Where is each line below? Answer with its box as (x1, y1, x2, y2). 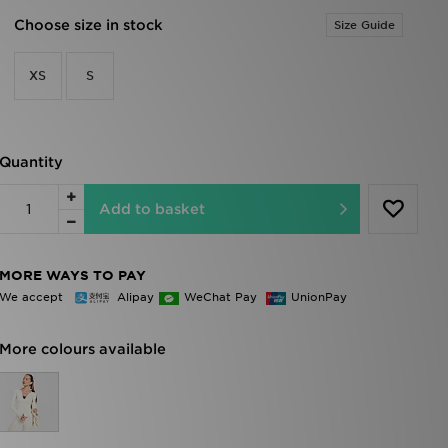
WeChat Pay (183, 289, 261, 304)
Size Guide (334, 18, 395, 32)
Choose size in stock (13, 17, 163, 33)
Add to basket (98, 201, 205, 217)
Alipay (116, 289, 154, 304)
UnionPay (290, 289, 347, 304)
